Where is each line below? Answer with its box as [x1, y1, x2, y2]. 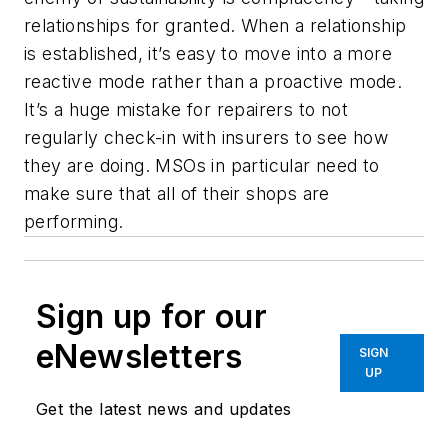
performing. [24, 211, 124, 233]
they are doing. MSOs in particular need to [24, 155, 380, 177]
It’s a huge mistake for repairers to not [24, 99, 348, 121]
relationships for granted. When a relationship [24, 15, 407, 37]
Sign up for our [36, 297, 267, 337]
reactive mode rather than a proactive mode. [24, 71, 403, 93]
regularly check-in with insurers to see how [24, 127, 389, 149]
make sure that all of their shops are [24, 183, 330, 205]
